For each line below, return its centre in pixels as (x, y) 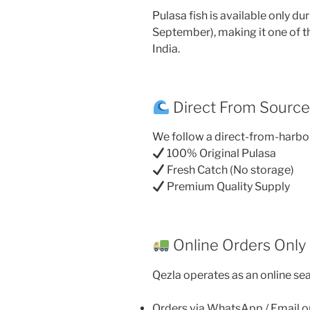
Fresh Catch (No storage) (230, 170)
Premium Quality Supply (228, 187)
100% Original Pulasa (221, 154)
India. (166, 48)
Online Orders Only (238, 245)
